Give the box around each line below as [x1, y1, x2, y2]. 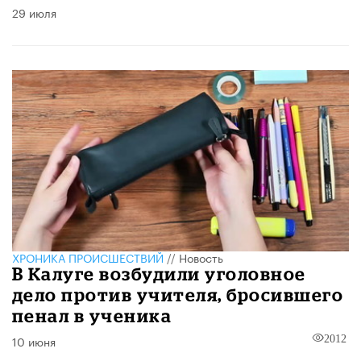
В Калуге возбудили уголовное [12, 263, 306, 284]
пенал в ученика [12, 305, 172, 326]
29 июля [12, 2, 56, 21]
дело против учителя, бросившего [12, 284, 344, 305]
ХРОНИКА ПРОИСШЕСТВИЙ [12, 248, 164, 267]
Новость [179, 248, 223, 267]
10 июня [12, 332, 56, 351]
